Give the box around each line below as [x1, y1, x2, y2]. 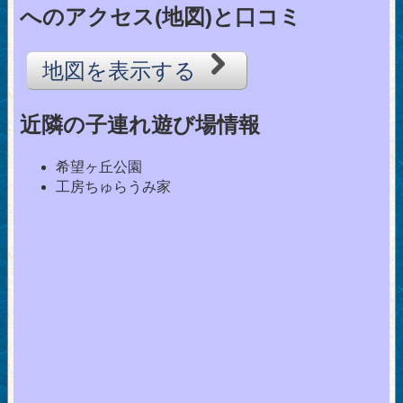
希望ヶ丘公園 [56, 159, 142, 175]
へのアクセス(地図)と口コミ [20, 4, 301, 30]
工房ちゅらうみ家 [56, 179, 171, 195]
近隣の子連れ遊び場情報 [20, 112, 260, 138]
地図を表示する [41, 58, 202, 84]
